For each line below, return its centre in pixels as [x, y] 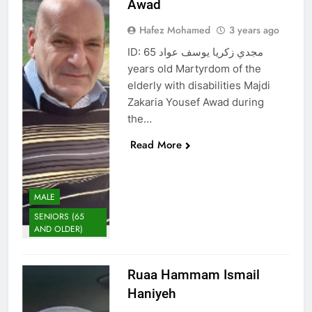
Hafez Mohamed [174, 30]
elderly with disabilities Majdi [198, 85]
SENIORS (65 [59, 216]
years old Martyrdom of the [194, 68]
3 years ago [254, 30]
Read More [156, 145]
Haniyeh [151, 293]
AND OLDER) [58, 229]
